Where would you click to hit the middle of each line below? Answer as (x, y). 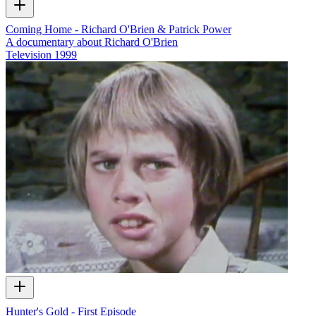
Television (29, 55)
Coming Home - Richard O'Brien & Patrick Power (119, 30)
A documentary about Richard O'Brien (92, 42)
